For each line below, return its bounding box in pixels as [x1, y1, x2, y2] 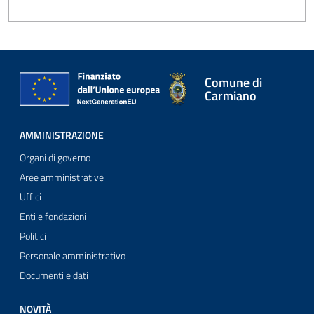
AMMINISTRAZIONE [20, 128, 104, 143]
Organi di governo [20, 150, 90, 165]
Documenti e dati [20, 268, 88, 283]
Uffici [20, 189, 41, 205]
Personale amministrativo [20, 248, 125, 264]
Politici [20, 228, 46, 244]
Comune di [205, 72, 262, 92]
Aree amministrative [20, 170, 104, 185]
